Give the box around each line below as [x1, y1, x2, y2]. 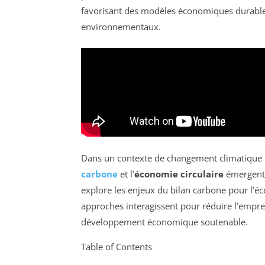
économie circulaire [134, 167, 224, 180]
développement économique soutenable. [81, 215, 248, 228]
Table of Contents [81, 240, 152, 253]
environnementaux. [81, 20, 161, 33]
